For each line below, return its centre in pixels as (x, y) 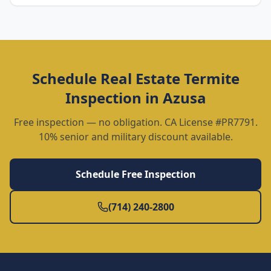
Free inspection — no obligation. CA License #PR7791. (135, 122)
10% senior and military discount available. (135, 137)
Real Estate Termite (170, 78)
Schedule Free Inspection (135, 174)
